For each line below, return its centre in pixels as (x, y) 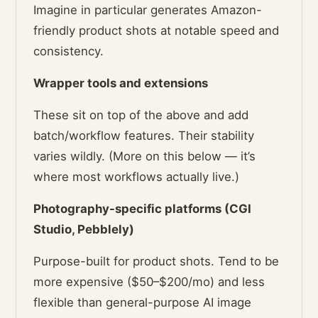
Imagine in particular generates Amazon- (148, 10)
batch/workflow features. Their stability (144, 136)
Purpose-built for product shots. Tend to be (157, 262)
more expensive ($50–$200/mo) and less (149, 282)
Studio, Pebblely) (84, 230)
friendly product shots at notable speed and (157, 31)
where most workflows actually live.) (137, 177)
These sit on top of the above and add (141, 115)
